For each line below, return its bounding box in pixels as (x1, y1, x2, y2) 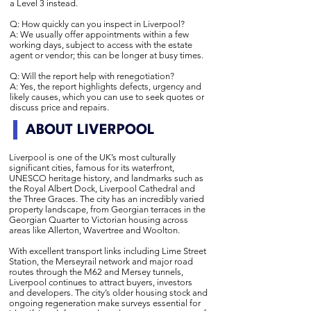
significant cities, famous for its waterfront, (9, 162, 174, 173)
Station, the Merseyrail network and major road (9, 256, 193, 267)
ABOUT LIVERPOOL (26, 124, 155, 137)
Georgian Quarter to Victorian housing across (9, 215, 188, 225)
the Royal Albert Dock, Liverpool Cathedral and (9, 183, 195, 194)
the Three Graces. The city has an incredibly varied (9, 194, 204, 204)
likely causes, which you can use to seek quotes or (10, 92, 204, 102)
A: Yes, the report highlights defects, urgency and (10, 81, 201, 92)
